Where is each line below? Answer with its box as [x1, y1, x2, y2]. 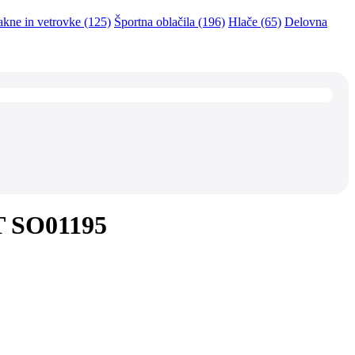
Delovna [284, 15, 327, 29]
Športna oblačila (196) [114, 15, 225, 29]
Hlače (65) [228, 15, 281, 29]
